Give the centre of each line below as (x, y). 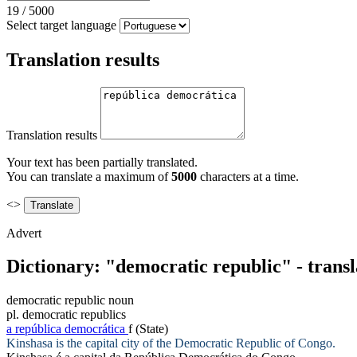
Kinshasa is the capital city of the (90, 343)
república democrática (70, 329)
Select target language (61, 25)
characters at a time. (248, 176)
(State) (152, 329)
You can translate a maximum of (89, 176)
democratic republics (74, 315)
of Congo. (308, 343)
